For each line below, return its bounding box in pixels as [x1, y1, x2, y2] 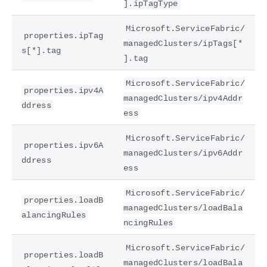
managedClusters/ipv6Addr [123, 148, 243, 158]
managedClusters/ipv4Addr [123, 93, 243, 103]
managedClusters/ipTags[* [123, 38, 243, 48]
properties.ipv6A [24, 140, 104, 150]
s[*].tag [21, 45, 61, 55]
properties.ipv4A [24, 85, 104, 95]
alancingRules [21, 210, 86, 220]
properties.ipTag [24, 30, 104, 41]
